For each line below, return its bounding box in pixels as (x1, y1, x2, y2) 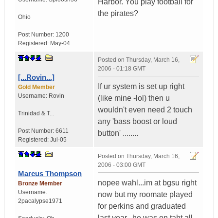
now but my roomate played (98, 190, 193, 199)
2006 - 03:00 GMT (98, 162, 145, 169)
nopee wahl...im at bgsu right (98, 179, 197, 187)
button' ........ (98, 129, 138, 138)
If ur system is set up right (98, 82, 184, 91)
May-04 (50, 40, 70, 47)
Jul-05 (50, 136, 67, 144)
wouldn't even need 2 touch (98, 106, 192, 114)
